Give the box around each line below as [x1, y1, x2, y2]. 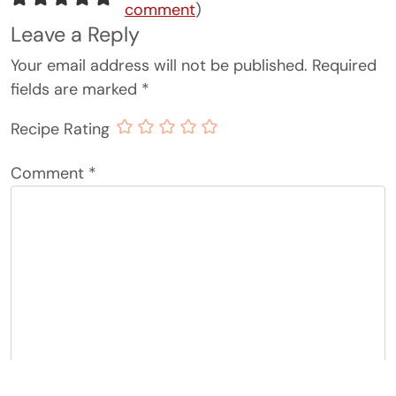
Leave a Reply [11, 21, 140, 49]
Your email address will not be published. [11, 55, 308, 77]
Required [312, 55, 377, 77]
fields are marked [11, 79, 141, 101]
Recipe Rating [11, 118, 110, 140]
